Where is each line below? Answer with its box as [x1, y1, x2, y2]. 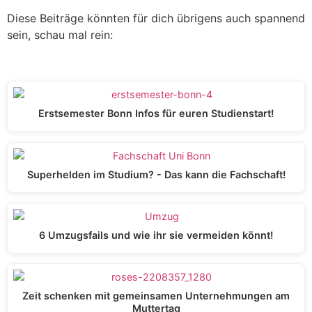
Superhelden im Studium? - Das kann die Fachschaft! [26, 168, 286, 180]
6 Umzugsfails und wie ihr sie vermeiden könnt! [39, 228, 273, 241]
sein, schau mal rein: [7, 27, 113, 42]
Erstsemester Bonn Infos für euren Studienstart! [38, 107, 274, 120]
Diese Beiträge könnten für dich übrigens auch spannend [7, 10, 305, 25]
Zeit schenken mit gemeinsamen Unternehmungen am [22, 290, 290, 302]
